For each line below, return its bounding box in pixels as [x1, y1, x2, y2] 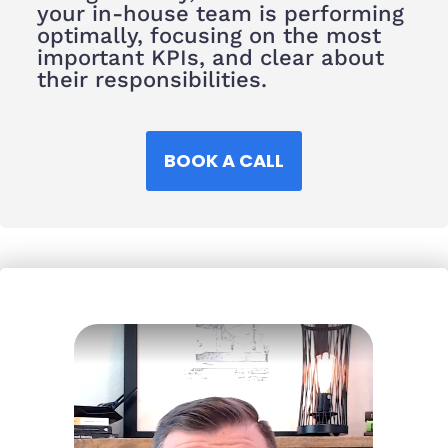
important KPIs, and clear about [36, 45, 384, 71]
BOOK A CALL [164, 148, 284, 174]
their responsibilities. [36, 67, 267, 93]
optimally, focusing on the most [36, 23, 381, 49]
